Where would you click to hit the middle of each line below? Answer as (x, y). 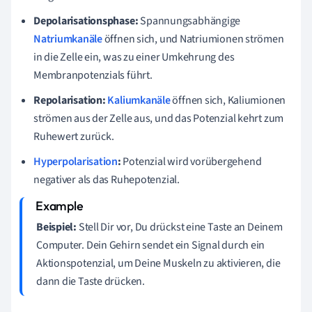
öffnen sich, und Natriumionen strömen (193, 39)
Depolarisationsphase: (86, 21)
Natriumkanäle (68, 39)
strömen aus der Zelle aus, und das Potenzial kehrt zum (159, 118)
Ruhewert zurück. (74, 136)
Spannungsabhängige (189, 21)
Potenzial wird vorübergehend (191, 161)
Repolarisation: (70, 100)
